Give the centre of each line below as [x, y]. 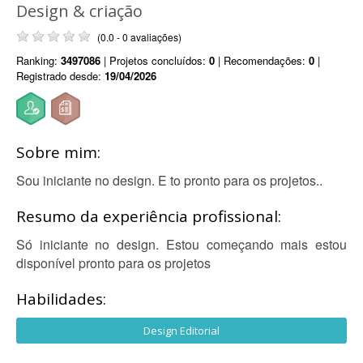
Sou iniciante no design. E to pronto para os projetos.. [169, 180]
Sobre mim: [58, 152]
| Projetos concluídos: [155, 60]
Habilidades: [61, 299]
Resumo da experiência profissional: [149, 216]
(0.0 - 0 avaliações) [139, 37]
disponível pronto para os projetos [113, 263]
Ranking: [38, 60]
